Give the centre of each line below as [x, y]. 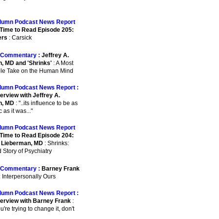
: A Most [63, 63]
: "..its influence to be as [46, 103]
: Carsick [20, 38]
